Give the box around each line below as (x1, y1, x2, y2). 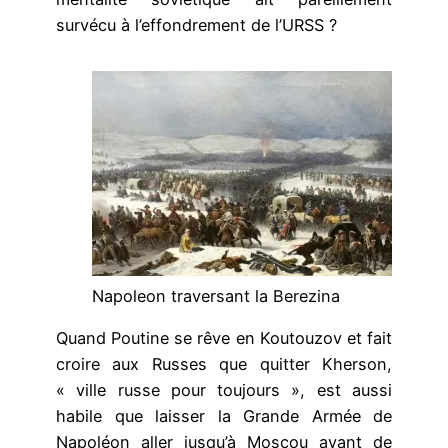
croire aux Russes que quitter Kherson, (56, 353, 392, 374)
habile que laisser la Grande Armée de (56, 405, 392, 426)
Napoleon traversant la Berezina (92, 285, 340, 306)
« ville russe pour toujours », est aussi (56, 379, 392, 400)
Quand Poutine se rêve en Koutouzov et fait (56, 327, 392, 348)
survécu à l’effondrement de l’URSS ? (56, 15, 337, 36)
